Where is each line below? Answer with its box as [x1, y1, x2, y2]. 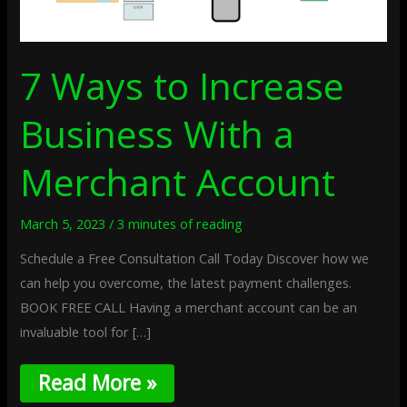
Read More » [38, 368, 157, 397]
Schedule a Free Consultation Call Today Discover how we [20, 249, 370, 268]
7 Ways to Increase [20, 60, 345, 112]
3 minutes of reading [117, 213, 243, 233]
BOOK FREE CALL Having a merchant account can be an [20, 298, 358, 317]
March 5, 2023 [20, 213, 110, 233]
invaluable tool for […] [20, 323, 152, 342]
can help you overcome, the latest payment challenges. [20, 273, 352, 293]
